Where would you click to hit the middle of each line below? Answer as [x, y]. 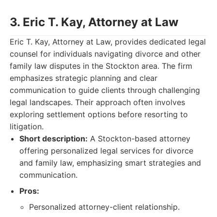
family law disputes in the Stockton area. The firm [101, 66]
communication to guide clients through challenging [105, 90]
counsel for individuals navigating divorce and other [105, 54]
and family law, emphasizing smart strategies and [110, 163]
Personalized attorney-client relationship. [104, 207]
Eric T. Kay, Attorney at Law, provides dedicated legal [108, 42]
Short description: [54, 139]
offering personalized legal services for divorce [106, 151]
